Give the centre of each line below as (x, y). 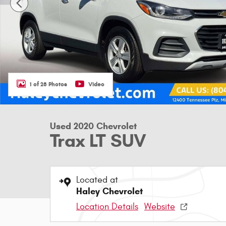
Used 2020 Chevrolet (93, 126)
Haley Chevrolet (109, 191)
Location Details (107, 207)
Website (160, 207)
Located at (97, 180)
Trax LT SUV (98, 140)
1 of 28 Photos (48, 84)
